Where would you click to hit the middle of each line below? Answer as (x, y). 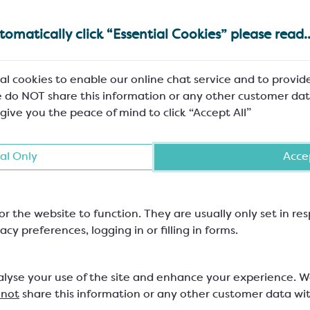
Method (167, 122)
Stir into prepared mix (204, 257)
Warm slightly (180, 241)
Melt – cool (173, 173)
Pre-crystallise (182, 156)
